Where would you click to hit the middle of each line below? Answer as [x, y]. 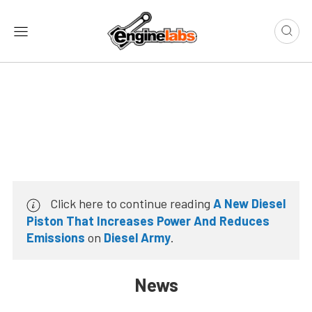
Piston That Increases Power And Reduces [148, 220]
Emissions [56, 237]
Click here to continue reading [130, 204]
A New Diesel [249, 204]
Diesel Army [137, 237]
